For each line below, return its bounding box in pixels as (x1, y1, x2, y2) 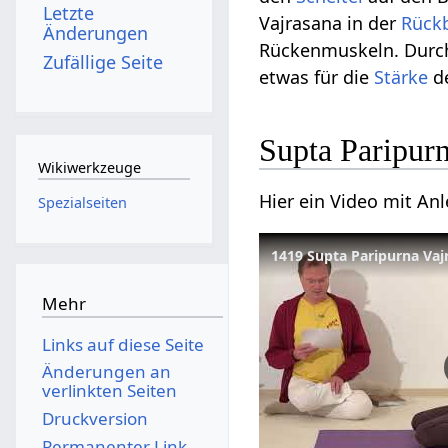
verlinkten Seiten (41, 379, 177, 403)
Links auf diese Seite (41, 332, 204, 356)
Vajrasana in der (259, 11, 402, 36)
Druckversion (41, 406, 148, 430)
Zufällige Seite (43, 49, 164, 74)
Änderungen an (41, 360, 171, 384)
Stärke (374, 65, 429, 90)
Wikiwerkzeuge (37, 158, 141, 178)
